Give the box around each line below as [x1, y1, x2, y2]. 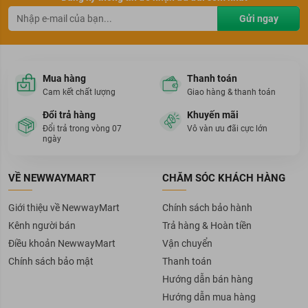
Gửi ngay [239, 13, 278, 24]
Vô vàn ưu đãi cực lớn [187, 124, 267, 133]
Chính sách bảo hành [162, 202, 252, 213]
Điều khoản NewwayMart [8, 238, 115, 249]
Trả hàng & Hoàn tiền [162, 220, 252, 231]
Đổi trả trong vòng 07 [43, 124, 122, 133]
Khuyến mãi [187, 109, 239, 120]
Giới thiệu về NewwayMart [8, 202, 120, 213]
